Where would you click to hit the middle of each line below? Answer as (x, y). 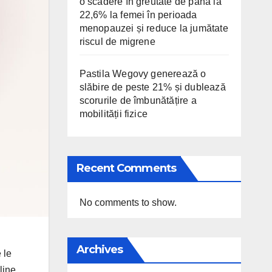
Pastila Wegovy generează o (143, 74)
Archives (100, 250)
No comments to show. (128, 202)
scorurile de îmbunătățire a (138, 100)
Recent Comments (126, 168)
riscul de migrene (117, 42)
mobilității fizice (114, 114)
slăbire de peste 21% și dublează (152, 87)
